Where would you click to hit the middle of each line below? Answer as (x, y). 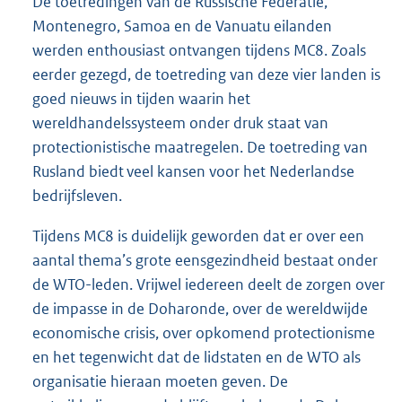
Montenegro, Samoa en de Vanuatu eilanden (182, 26)
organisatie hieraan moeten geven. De (160, 381)
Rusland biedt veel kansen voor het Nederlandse (193, 171)
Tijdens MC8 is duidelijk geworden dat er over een (198, 236)
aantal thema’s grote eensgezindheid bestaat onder (205, 260)
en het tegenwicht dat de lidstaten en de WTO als (197, 357)
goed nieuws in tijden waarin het (141, 98)
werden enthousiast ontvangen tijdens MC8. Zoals (199, 50)
